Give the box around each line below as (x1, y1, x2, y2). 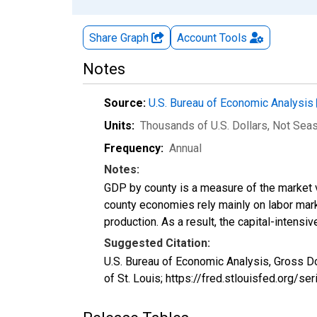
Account (177, 30, 217, 45)
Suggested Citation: (104, 236, 210, 250)
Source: (104, 96, 146, 110)
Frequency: (104, 141, 163, 155)
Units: (104, 118, 134, 132)
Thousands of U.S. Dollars (140, 118, 267, 132)
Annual (169, 141, 202, 155)
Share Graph (89, 30, 151, 45)
